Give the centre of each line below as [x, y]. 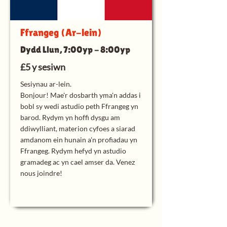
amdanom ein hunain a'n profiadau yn [79, 140]
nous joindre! [41, 173]
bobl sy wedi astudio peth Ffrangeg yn [79, 106]
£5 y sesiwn [43, 67]
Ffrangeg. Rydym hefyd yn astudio [73, 151]
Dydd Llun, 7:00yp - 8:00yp [75, 49]
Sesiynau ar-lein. [46, 84]
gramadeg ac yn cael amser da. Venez [78, 162]
